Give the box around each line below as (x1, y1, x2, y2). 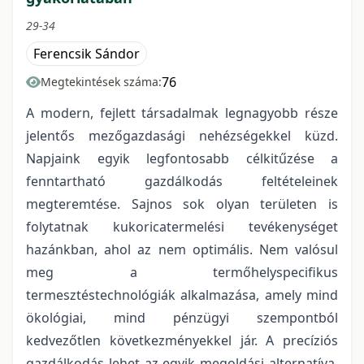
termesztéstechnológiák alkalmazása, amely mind (26, 286, 338, 305)
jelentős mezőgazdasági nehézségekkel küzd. (26, 127, 338, 145)
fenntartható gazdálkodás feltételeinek (26, 172, 338, 191)
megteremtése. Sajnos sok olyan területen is (26, 195, 338, 214)
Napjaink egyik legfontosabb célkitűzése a (26, 149, 338, 168)
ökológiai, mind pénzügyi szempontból (26, 309, 338, 327)
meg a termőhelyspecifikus (26, 263, 338, 282)
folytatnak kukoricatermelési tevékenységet (26, 218, 338, 236)
